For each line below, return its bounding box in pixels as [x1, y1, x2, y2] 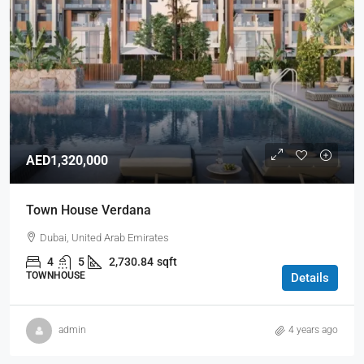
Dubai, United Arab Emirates [40, 231, 169, 244]
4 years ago [288, 324, 338, 336]
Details [291, 270, 329, 285]
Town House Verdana [26, 201, 151, 218]
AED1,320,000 [26, 152, 108, 168]
